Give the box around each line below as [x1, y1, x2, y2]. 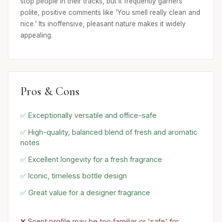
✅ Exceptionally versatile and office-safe [20, 111, 157, 119]
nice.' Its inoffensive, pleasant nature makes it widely [20, 19, 186, 28]
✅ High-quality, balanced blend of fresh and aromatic [20, 127, 197, 136]
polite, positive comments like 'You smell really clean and [20, 8, 200, 16]
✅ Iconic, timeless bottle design [20, 171, 127, 180]
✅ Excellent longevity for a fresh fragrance [20, 155, 162, 164]
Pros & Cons [20, 84, 79, 99]
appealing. [20, 31, 53, 39]
